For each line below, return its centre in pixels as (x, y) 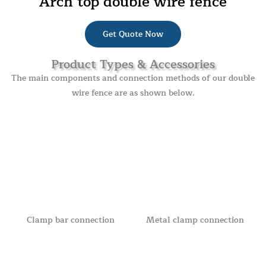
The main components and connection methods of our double (133, 78)
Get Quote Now (133, 34)
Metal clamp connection (195, 220)
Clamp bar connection (71, 220)
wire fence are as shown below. (133, 93)
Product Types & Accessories (133, 65)
